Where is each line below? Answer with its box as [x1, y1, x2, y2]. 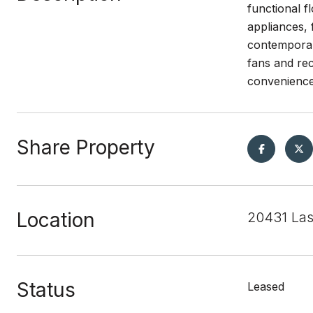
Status [17, 278, 75, 302]
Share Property [17, 136, 155, 159]
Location [17, 208, 95, 232]
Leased [247, 279, 284, 293]
